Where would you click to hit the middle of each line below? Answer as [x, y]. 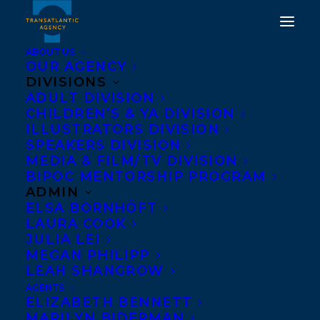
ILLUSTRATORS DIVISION [123, 129]
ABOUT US [50, 52]
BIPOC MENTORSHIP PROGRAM [146, 176]
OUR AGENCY [76, 66]
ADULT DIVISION [90, 98]
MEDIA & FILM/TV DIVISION [132, 161]
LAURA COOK [76, 224]
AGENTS [45, 287]
